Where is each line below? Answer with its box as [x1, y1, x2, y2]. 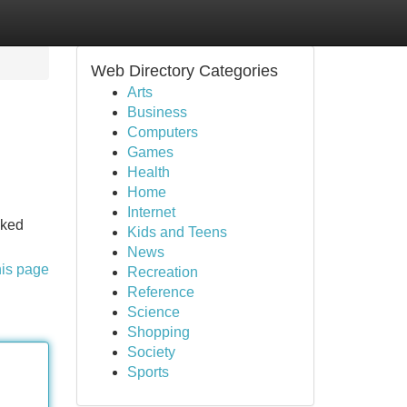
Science [126, 304, 180, 320]
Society [126, 344, 175, 360]
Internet [126, 204, 175, 220]
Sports [126, 364, 169, 380]
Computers [126, 124, 198, 140]
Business [126, 104, 187, 120]
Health [126, 164, 170, 180]
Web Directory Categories [90, 62, 278, 80]
